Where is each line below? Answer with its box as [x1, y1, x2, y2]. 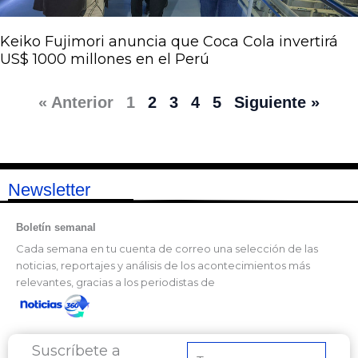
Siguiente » [234, 93, 320, 111]
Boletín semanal [16, 221, 96, 233]
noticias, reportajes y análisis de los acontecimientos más [16, 258, 310, 272]
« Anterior [38, 93, 113, 111]
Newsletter [8, 179, 133, 200]
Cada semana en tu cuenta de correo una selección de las [16, 241, 318, 255]
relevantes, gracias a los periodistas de [16, 275, 215, 288]
